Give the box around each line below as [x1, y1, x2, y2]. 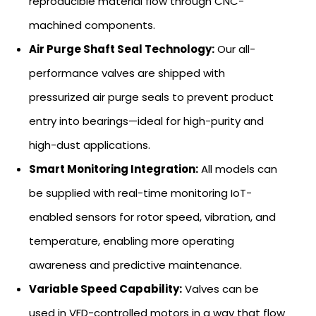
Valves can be [182, 281, 259, 296]
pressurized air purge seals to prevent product [29, 89, 274, 104]
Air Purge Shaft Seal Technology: [29, 41, 214, 56]
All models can [198, 161, 277, 176]
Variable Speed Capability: [29, 281, 182, 296]
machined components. [29, 17, 155, 32]
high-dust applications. [29, 137, 150, 152]
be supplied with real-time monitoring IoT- [29, 185, 252, 200]
